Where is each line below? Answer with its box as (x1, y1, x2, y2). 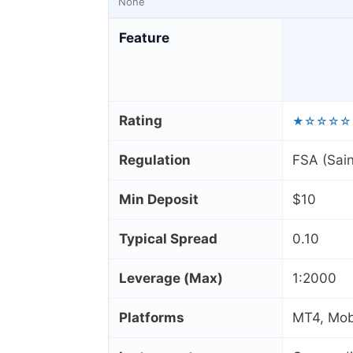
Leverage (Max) (119, 270, 223, 287)
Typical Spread (119, 231, 217, 247)
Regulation (119, 152, 191, 169)
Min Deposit (119, 191, 199, 208)
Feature (119, 30, 169, 46)
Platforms (119, 310, 184, 326)
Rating (119, 113, 162, 129)
